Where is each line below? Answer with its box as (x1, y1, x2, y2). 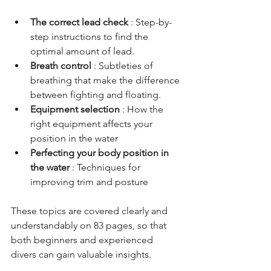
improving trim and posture (30, 175, 148, 188)
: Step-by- (131, 16, 172, 28)
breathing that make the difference (30, 74, 182, 86)
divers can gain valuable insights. (11, 248, 151, 260)
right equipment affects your (30, 117, 155, 129)
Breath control (30, 59, 91, 71)
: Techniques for (72, 161, 143, 173)
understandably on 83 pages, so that (11, 219, 169, 231)
